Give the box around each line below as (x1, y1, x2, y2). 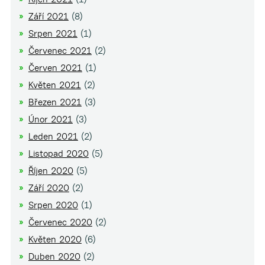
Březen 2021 (28, 96, 82, 108)
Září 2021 (28, 11, 69, 22)
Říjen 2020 (28, 165, 73, 176)
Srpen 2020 (28, 199, 78, 211)
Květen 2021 (28, 79, 81, 91)
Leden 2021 (28, 131, 78, 142)
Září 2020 (28, 182, 69, 193)
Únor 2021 (28, 114, 73, 125)
